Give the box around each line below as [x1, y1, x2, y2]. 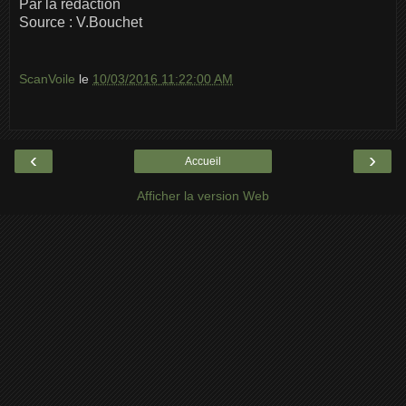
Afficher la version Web [137, 188, 269, 203]
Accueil [185, 154, 221, 168]
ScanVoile [19, 72, 79, 87]
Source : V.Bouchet [19, 14, 142, 30]
